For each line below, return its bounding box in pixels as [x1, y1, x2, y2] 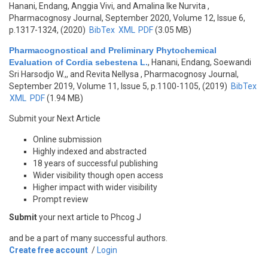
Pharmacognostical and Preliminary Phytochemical [9, 45, 217, 55]
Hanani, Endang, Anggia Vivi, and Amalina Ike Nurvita [9, 1, 206, 11]
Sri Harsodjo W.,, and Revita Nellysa [9, 69, 139, 79]
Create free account [9, 245, 88, 255]
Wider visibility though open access [33, 170, 163, 180]
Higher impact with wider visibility [33, 182, 157, 192]
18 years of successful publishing [33, 159, 158, 168]
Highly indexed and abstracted [33, 147, 147, 156]
